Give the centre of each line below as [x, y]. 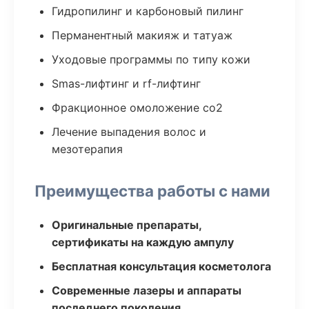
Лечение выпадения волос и [129, 132]
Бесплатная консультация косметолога [161, 266]
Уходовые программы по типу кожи [151, 59]
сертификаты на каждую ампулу [143, 242]
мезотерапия [87, 149]
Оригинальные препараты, [127, 225]
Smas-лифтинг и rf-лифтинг [126, 83]
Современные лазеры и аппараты [147, 290]
